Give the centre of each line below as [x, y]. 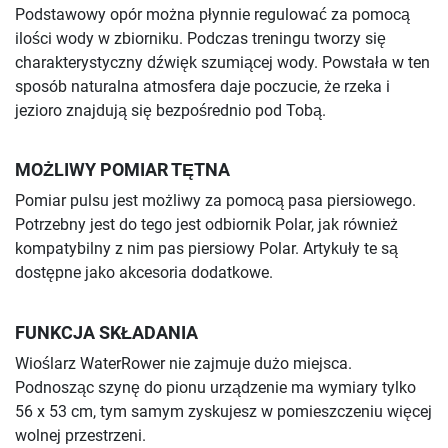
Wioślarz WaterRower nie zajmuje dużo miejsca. [183, 363]
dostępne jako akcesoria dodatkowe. [144, 273]
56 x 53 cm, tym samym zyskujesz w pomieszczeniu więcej [223, 411]
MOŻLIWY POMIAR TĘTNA [122, 170]
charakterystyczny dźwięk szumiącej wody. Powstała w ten [222, 63]
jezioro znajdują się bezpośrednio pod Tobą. [170, 111]
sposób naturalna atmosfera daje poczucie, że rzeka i [202, 87]
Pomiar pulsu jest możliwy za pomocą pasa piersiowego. [215, 201]
